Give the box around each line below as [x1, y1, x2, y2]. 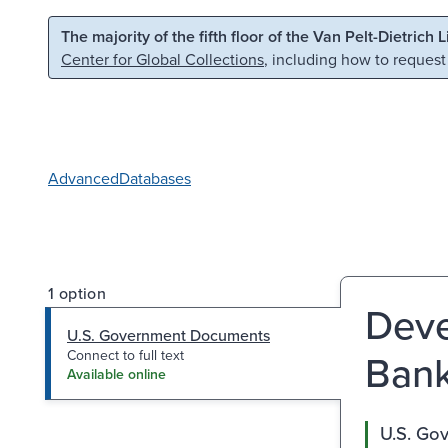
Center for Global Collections [61, 48, 264, 70]
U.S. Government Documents [67, 323, 270, 346]
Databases [119, 166, 191, 189]
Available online [67, 363, 166, 384]
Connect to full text [67, 344, 184, 365]
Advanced [48, 166, 119, 189]
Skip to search [207, 23, 305, 45]
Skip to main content [27, 23, 171, 45]
